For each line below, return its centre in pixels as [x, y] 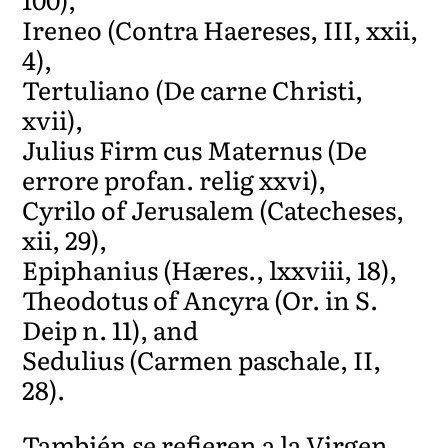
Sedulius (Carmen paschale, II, [202, 359]
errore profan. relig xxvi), [174, 179]
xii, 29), [65, 239]
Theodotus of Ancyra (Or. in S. [200, 299]
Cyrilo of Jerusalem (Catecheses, [213, 209]
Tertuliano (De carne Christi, [193, 89]
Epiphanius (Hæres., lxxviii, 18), [210, 269]
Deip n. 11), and [110, 329]
